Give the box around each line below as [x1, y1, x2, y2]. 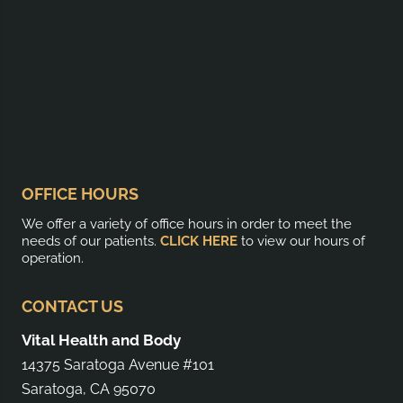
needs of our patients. [22, 233, 160, 250]
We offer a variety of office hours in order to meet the [22, 216, 352, 233]
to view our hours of [237, 233, 365, 250]
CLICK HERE [160, 233, 237, 250]
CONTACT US [22, 297, 123, 317]
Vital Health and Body [22, 331, 181, 350]
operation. [22, 250, 84, 267]
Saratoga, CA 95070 [22, 381, 156, 399]
